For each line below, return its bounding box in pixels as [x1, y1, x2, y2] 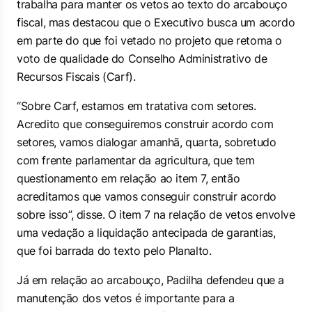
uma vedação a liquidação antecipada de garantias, [17, 226, 276, 240]
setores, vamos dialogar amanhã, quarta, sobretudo [17, 135, 276, 149]
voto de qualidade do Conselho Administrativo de [17, 52, 267, 65]
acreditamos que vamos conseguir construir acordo [17, 189, 276, 203]
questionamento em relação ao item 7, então [17, 171, 240, 185]
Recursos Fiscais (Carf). [17, 70, 136, 84]
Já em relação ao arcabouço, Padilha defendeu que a [17, 273, 285, 287]
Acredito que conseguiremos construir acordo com [17, 117, 274, 131]
